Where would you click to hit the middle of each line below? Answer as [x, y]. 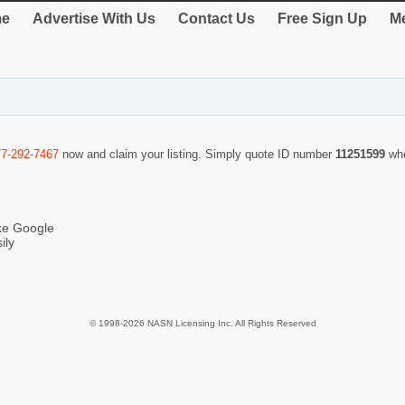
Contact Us [217, 19]
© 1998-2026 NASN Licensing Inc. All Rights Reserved [202, 323]
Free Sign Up [322, 19]
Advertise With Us [94, 19]
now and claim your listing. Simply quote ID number [197, 154]
